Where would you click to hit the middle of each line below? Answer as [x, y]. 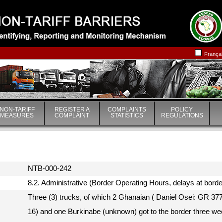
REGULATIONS [182, 115]
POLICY [182, 110]
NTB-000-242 [52, 169]
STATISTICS [127, 115]
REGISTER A [72, 110]
